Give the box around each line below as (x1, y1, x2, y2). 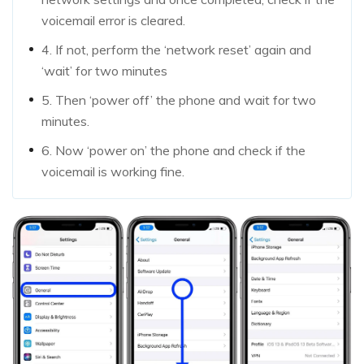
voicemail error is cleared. (41, 12, 185, 28)
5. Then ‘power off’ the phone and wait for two (41, 92, 316, 108)
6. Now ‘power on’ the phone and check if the (41, 142, 305, 158)
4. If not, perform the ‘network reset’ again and (41, 41, 311, 58)
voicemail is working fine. (41, 163, 184, 180)
